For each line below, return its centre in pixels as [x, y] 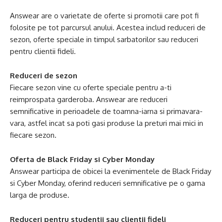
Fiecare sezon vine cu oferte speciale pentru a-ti [91, 87]
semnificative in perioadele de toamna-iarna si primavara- [106, 111]
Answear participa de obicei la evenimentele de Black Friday [111, 171]
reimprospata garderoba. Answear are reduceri [89, 99]
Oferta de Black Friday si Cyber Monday [82, 159]
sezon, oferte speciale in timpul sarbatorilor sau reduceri [104, 39]
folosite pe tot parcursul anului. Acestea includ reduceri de [108, 28]
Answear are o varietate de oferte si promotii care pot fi [104, 16]
